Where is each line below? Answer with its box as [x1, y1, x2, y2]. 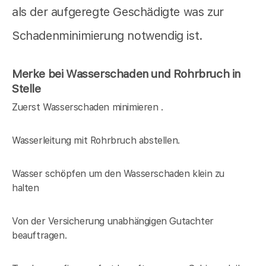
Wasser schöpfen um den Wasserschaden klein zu [12, 168, 225, 180]
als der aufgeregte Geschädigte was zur [12, 4, 224, 19]
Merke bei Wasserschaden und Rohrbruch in [12, 66, 241, 81]
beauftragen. [12, 230, 67, 242]
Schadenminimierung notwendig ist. [12, 28, 203, 43]
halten [12, 182, 39, 194]
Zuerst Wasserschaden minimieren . [12, 102, 163, 113]
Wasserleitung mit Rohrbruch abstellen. [12, 135, 180, 147]
